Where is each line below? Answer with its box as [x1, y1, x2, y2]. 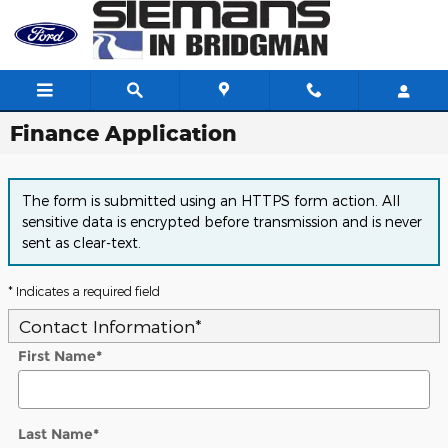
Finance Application [10, 120, 237, 146]
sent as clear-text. [22, 234, 141, 252]
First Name [18, 346, 96, 365]
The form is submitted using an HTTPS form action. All [22, 192, 400, 210]
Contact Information [19, 314, 195, 336]
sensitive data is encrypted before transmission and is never [22, 213, 422, 231]
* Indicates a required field [8, 283, 160, 298]
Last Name [18, 424, 93, 443]
